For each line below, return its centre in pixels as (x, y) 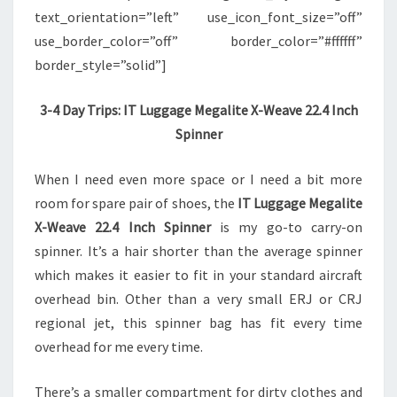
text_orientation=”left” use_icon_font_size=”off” (198, 17)
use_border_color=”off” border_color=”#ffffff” (198, 41)
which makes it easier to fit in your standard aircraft (198, 275)
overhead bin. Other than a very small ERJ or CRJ (198, 299)
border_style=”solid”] (101, 65)
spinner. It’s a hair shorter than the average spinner (198, 251)
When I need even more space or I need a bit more (198, 179)
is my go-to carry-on (292, 227)
